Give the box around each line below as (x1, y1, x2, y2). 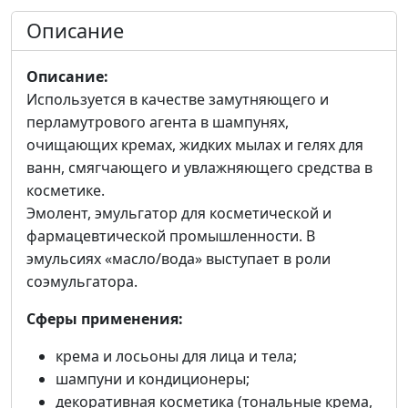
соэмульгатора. (26, 271, 138, 292)
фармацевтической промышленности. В (26, 226, 315, 247)
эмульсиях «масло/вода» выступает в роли (26, 249, 331, 270)
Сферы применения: (26, 309, 183, 330)
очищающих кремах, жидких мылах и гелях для (26, 135, 363, 156)
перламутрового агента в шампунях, (26, 112, 289, 133)
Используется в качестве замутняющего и (26, 89, 329, 110)
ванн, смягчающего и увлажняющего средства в (26, 158, 372, 178)
